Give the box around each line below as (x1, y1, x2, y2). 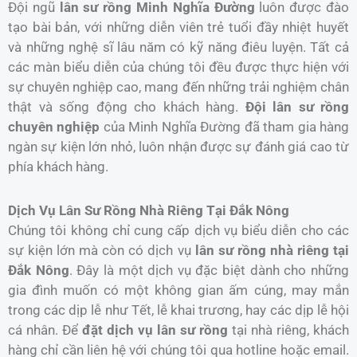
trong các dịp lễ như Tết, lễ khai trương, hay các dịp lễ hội (8, 301, 349, 318)
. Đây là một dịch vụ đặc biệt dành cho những (69, 261, 350, 278)
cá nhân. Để (8, 321, 82, 338)
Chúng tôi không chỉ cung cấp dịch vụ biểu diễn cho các (8, 222, 349, 238)
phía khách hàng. (8, 158, 108, 175)
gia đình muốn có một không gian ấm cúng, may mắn (8, 281, 349, 298)
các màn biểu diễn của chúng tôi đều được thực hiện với (8, 58, 349, 75)
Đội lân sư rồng (245, 98, 349, 115)
